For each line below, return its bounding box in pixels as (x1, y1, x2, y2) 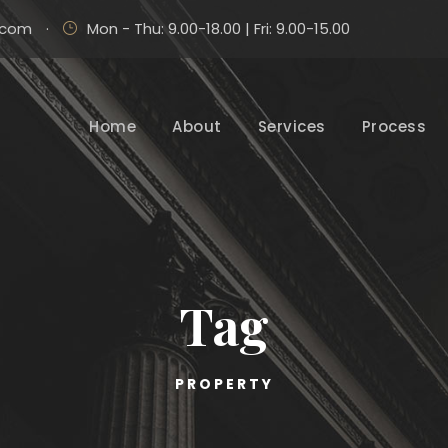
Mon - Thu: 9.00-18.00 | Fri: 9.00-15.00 (87, 18, 350, 39)
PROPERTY (174, 374, 274, 395)
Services (257, 116, 326, 137)
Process (361, 116, 427, 137)
